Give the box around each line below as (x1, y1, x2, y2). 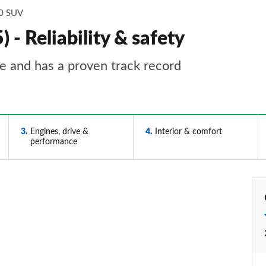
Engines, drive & (30, 128, 88, 136)
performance (30, 138, 77, 146)
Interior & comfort (154, 128, 222, 136)
